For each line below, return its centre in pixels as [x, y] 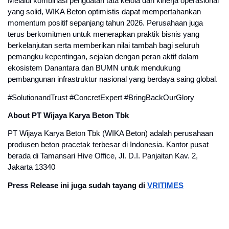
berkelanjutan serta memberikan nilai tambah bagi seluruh [104, 46]
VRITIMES [165, 185]
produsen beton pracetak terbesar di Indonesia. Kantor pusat [108, 145]
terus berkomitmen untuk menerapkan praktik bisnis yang [104, 35]
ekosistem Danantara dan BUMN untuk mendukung [94, 68]
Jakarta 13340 [31, 167]
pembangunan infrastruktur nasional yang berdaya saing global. [113, 79]
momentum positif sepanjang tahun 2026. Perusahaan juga [105, 23]
